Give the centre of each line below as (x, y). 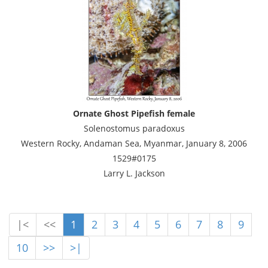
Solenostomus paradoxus (134, 128)
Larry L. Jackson (134, 173)
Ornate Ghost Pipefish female (134, 113)
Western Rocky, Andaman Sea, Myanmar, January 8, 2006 (134, 143)
